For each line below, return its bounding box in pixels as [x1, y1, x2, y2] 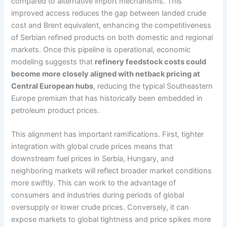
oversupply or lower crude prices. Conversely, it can [11, 203, 190, 212]
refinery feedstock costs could [95, 57, 207, 67]
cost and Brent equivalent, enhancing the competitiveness [11, 21, 212, 30]
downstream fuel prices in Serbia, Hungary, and [11, 154, 174, 164]
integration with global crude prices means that [11, 142, 173, 152]
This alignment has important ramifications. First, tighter [11, 130, 204, 139]
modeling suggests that [11, 57, 95, 67]
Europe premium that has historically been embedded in [11, 94, 203, 103]
